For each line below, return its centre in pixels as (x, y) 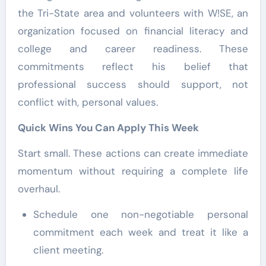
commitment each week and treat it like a (141, 232)
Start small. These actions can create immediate (133, 153)
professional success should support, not (133, 84)
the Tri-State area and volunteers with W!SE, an (133, 13)
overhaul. (39, 189)
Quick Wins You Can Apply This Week (108, 127)
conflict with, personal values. (88, 102)
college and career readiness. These (133, 48)
